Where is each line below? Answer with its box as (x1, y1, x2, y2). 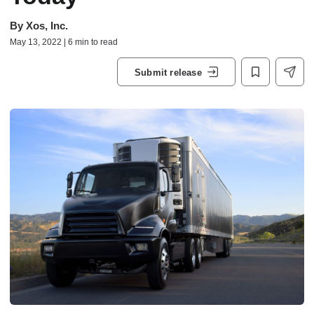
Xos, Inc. (26, 20, 68, 32)
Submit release (135, 67, 202, 78)
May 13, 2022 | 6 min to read (10, 37, 118, 47)
